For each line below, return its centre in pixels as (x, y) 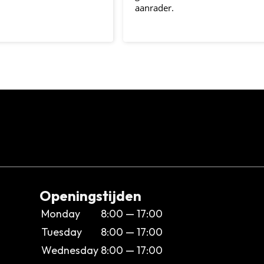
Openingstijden (90, 195)
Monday (61, 213)
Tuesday (62, 232)
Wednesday (70, 250)
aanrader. (154, 8)
